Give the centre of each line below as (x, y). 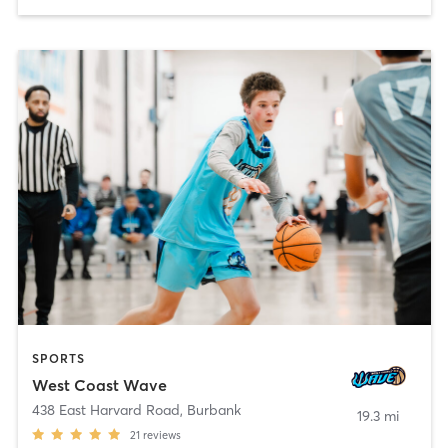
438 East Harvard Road (105, 409)
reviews (161, 434)
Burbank (213, 409)
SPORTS (58, 359)
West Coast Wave (99, 384)
